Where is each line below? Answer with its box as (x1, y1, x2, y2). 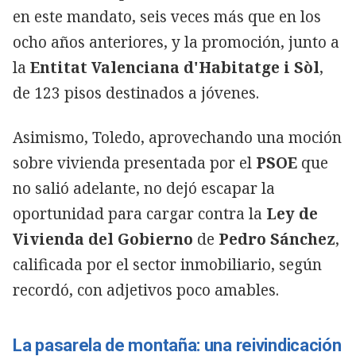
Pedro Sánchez (219, 228, 335, 250)
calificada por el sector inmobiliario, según (13, 253, 322, 275)
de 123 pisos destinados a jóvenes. (13, 82, 259, 103)
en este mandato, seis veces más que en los (13, 6, 321, 27)
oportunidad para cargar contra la (13, 203, 266, 224)
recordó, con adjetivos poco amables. (13, 279, 279, 300)
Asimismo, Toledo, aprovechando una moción (13, 126, 342, 148)
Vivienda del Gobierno (13, 228, 193, 250)
